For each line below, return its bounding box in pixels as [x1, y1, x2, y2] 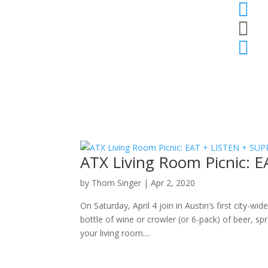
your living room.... [80, 227, 151, 239]
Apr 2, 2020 [151, 176, 196, 188]
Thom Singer [92, 176, 142, 188]
